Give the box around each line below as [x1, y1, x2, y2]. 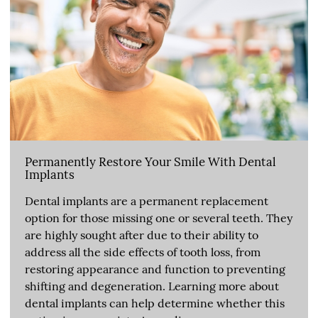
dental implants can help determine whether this [25, 295, 285, 310]
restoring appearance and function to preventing [25, 261, 285, 276]
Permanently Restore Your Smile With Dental [25, 153, 276, 170]
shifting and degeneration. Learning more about [25, 278, 279, 293]
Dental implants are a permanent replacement [25, 193, 268, 208]
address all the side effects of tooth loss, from [25, 244, 261, 259]
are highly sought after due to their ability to [25, 227, 258, 242]
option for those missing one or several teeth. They [25, 210, 292, 225]
